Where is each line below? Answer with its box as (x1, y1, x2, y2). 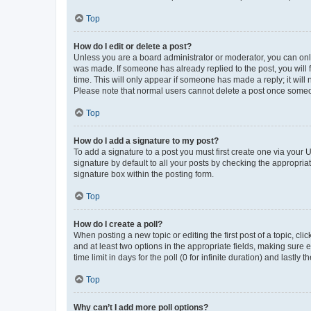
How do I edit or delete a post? (74, 42, 192, 51)
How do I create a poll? (74, 219, 162, 229)
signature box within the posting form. (74, 169, 214, 179)
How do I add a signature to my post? (74, 136, 219, 146)
